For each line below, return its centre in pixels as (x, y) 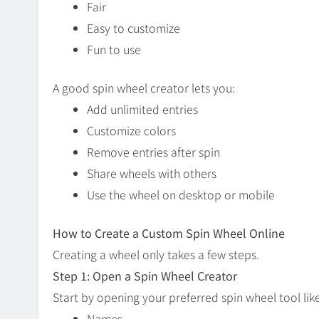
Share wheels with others (152, 173)
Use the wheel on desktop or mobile (181, 195)
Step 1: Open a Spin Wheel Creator (145, 276)
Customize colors (131, 131)
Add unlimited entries (142, 109)
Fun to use (114, 49)
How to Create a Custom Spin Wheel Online (169, 233)
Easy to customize (134, 28)
